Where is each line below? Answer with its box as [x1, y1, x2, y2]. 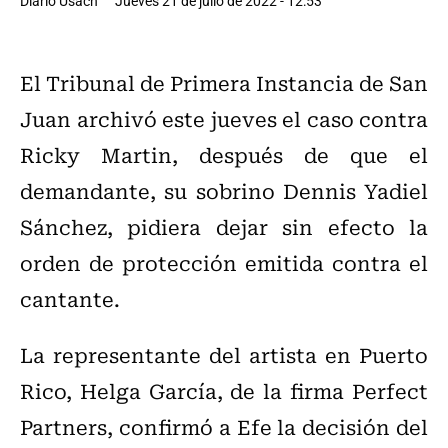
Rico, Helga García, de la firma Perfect [20, 375, 428, 407]
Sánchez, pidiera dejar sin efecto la [20, 211, 428, 243]
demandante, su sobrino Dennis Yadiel [20, 175, 428, 207]
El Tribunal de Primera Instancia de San [20, 67, 428, 99]
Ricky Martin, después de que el [20, 139, 428, 171]
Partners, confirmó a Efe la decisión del [20, 411, 428, 443]
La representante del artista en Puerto [20, 339, 428, 371]
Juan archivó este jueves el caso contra [20, 103, 428, 135]
